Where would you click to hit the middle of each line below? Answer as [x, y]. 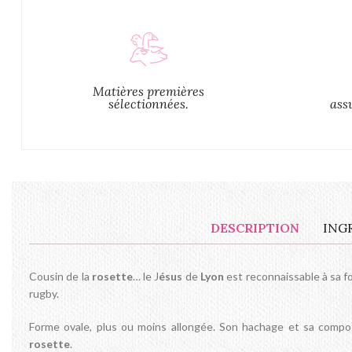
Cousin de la [60, 277]
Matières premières [148, 92]
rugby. [44, 294]
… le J [146, 277]
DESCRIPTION [255, 228]
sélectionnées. [148, 104]
